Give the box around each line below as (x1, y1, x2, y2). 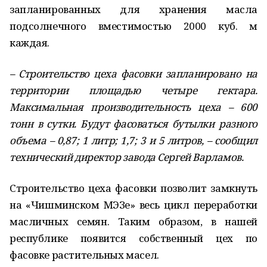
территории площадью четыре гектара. (10, 83, 257, 97)
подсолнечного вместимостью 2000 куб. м (10, 19, 257, 33)
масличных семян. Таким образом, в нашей (10, 215, 257, 228)
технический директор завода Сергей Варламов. (10, 150, 244, 164)
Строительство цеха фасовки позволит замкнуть (10, 181, 257, 195)
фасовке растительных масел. (10, 248, 159, 262)
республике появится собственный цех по (10, 231, 257, 245)
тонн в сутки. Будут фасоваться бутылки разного (10, 117, 257, 131)
